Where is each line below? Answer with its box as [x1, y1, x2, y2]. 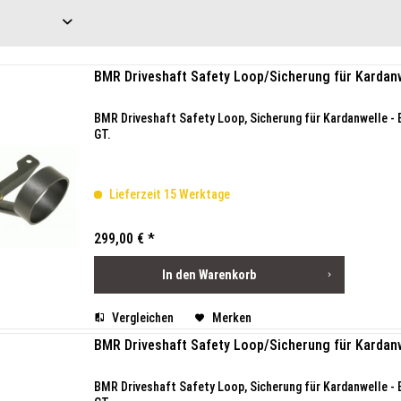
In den [161, 268, 196, 282]
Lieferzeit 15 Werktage [107, 187, 230, 201]
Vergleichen [109, 311, 174, 325]
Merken [212, 311, 252, 325]
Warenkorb [198, 268, 256, 282]
